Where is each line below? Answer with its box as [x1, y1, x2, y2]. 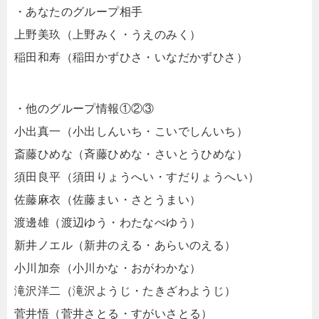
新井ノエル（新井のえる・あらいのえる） [14, 239, 236, 251]
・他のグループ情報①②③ [14, 103, 155, 115]
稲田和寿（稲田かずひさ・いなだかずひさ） [14, 51, 248, 63]
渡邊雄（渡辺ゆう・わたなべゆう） [14, 216, 202, 229]
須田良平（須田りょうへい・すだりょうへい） [14, 171, 260, 183]
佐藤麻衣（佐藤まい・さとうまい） [14, 194, 202, 206]
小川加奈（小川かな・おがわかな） [14, 262, 202, 274]
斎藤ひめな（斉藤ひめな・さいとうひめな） [14, 148, 248, 160]
